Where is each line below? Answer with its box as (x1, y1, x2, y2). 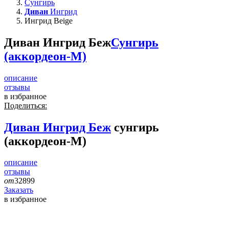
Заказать (4, 186, 33, 195)
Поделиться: (4, 101, 47, 110)
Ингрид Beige (25, 16, 73, 25)
